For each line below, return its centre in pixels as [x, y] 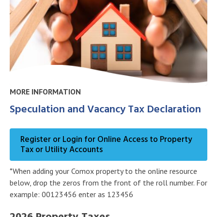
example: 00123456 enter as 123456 [72, 194]
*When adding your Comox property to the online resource [103, 171]
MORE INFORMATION [45, 92]
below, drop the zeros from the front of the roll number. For [108, 182]
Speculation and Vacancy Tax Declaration [105, 110]
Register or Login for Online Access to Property [106, 139]
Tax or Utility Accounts [62, 150]
